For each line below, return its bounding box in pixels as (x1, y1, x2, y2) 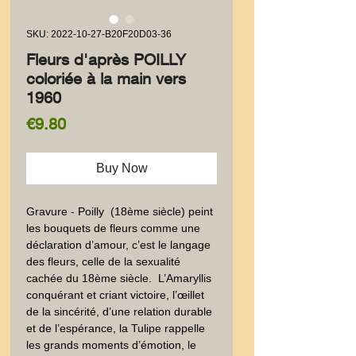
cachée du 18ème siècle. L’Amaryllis (26, 272, 211, 284)
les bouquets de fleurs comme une (26, 222, 200, 234)
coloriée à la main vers (26, 69, 186, 87)
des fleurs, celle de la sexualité (26, 255, 180, 268)
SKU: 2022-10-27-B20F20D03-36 (26, 29, 172, 40)
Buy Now (95, 161, 148, 175)
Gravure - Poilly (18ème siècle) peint (26, 205, 213, 218)
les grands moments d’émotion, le (26, 339, 196, 351)
